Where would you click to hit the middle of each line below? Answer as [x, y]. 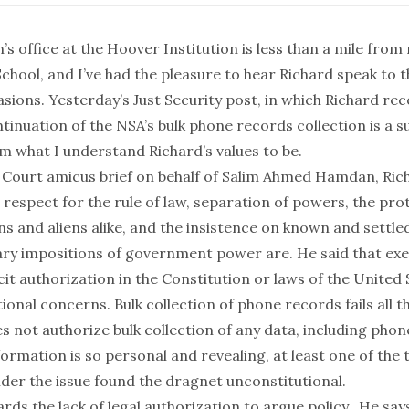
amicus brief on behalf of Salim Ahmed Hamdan [211, 176]
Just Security [178, 100]
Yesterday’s [91, 100]
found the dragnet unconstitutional [218, 381]
